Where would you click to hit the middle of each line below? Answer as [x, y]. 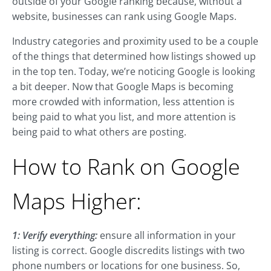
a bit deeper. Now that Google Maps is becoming [123, 87]
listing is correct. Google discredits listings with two [129, 251]
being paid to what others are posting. [99, 132]
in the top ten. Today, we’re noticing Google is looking [134, 72]
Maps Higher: [77, 201]
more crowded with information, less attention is [123, 102]
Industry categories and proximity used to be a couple [135, 41]
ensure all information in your [167, 236]
